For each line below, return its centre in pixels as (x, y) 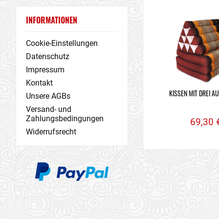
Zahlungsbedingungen (65, 119)
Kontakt (39, 83)
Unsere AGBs (48, 96)
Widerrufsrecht (51, 132)
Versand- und (49, 109)
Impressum (45, 70)
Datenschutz (48, 57)
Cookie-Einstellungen (62, 44)
